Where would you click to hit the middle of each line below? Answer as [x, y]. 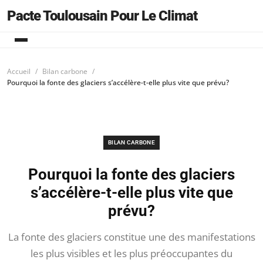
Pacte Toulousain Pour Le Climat [102, 16]
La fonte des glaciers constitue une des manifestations [131, 237]
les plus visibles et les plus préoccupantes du [131, 253]
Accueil [19, 71]
